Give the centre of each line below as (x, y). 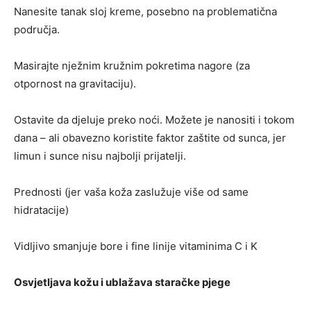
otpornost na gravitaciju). (75, 83)
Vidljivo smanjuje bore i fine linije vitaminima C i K (136, 246)
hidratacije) (41, 210)
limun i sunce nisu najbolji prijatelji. (100, 155)
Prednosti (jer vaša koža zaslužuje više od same (131, 192)
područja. (37, 29)
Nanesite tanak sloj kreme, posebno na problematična (145, 11)
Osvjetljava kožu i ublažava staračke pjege (122, 282)
